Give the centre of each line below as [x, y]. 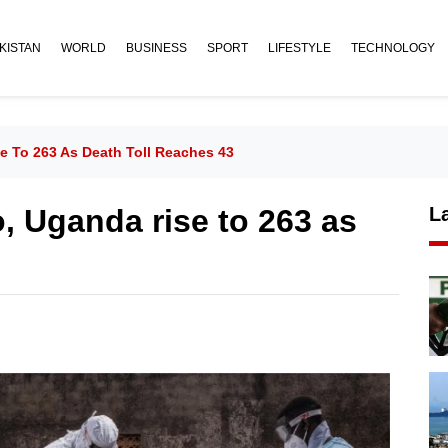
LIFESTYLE [299, 48]
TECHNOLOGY [393, 48]
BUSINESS [156, 48]
